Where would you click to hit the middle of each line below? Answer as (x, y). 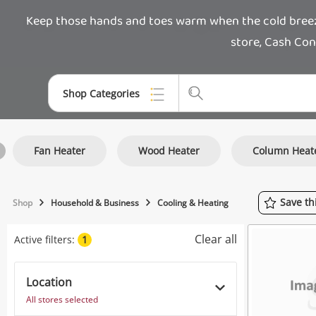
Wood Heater (169, 150)
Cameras (108, 280)
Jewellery (109, 158)
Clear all (216, 239)
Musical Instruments (136, 250)
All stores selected (62, 299)
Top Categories (98, 135)
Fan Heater (60, 150)
